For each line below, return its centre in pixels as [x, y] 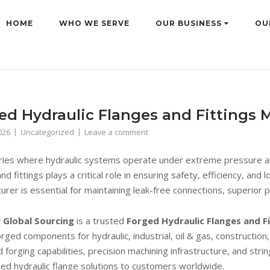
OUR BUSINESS [190, 23]
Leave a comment [116, 132]
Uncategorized [47, 132]
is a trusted [100, 221]
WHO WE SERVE [94, 23]
